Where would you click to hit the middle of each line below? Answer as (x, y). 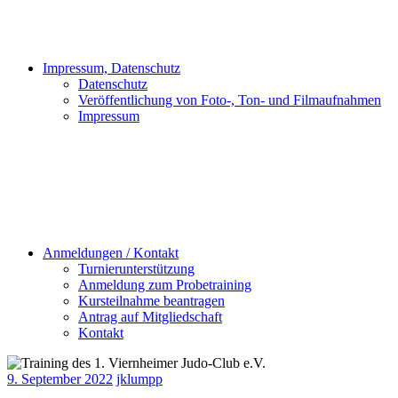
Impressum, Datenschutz (111, 68)
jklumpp (139, 379)
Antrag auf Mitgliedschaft (150, 317)
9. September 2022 (60, 379)
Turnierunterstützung (136, 269)
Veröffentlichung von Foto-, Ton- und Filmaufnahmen (230, 100)
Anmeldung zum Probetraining (165, 285)
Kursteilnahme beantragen (151, 301)
